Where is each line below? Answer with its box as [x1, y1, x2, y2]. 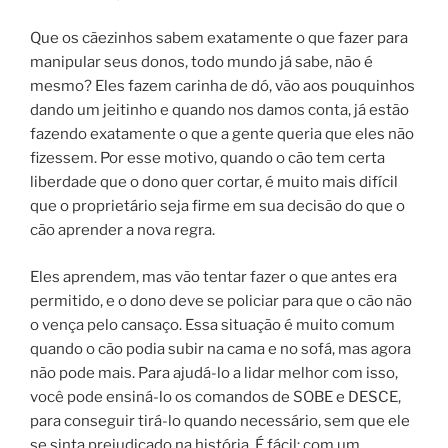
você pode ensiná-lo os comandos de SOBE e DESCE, [30, 387, 401, 406]
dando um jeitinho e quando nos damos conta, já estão [30, 101, 409, 119]
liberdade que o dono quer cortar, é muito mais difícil [30, 173, 398, 191]
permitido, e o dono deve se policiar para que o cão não [30, 291, 412, 310]
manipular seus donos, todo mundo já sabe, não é [30, 53, 373, 71]
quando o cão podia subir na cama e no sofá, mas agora [30, 339, 411, 358]
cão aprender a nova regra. [30, 221, 215, 239]
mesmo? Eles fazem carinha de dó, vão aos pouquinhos [30, 77, 415, 95]
